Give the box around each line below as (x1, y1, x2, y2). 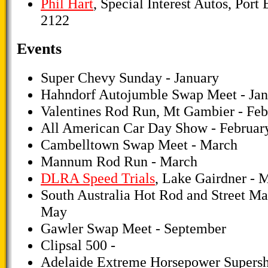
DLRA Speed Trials (41, 169, 155, 186)
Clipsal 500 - (41, 236, 115, 253)
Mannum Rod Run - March (41, 153, 197, 169)
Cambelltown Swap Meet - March (41, 136, 237, 153)
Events (17, 40, 62, 58)
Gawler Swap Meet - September (41, 220, 226, 236)
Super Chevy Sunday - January (41, 69, 219, 86)
